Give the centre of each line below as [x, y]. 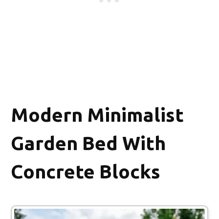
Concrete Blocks [86, 171]
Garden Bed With [88, 143]
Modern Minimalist [97, 114]
